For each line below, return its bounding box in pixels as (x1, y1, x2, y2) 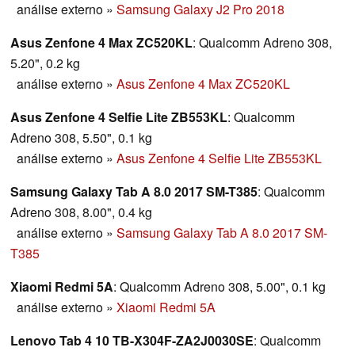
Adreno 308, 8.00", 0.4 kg (10, 203, 152, 222)
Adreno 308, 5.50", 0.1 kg (10, 128, 152, 147)
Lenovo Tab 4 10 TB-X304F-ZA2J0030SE (10, 331, 254, 350)
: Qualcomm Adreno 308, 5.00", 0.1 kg (113, 277, 326, 296)
